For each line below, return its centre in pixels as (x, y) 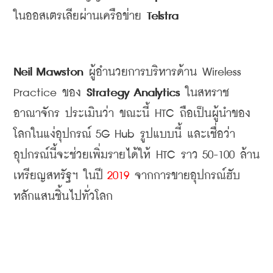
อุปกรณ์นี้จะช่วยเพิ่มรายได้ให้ (82, 155)
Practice (38, 93)
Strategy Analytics (133, 93)
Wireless (219, 72)
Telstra (163, 16)
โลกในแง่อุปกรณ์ (52, 134)
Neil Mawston (51, 72)
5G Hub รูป (122, 134)
